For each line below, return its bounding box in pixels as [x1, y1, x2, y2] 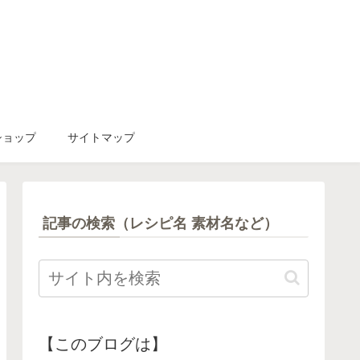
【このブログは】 [39, 334, 167, 353]
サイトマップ [67, 131, 135, 145]
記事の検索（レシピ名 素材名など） [43, 215, 278, 231]
